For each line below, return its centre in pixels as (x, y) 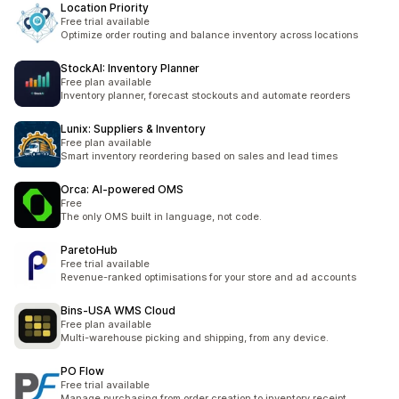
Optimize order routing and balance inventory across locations (209, 35)
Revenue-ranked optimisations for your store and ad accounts (208, 277)
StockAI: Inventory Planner (130, 68)
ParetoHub (89, 250)
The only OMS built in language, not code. (161, 216)
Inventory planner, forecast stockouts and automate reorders (205, 95)
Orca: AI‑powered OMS (122, 189)
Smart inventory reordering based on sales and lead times (199, 156)
